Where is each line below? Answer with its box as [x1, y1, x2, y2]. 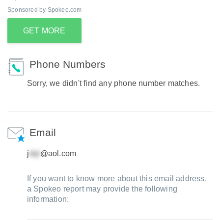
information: [27, 195, 69, 203]
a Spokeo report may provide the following [27, 185, 178, 193]
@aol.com [40, 149, 77, 158]
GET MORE [23, 27, 66, 35]
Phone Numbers [29, 58, 106, 70]
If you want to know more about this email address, [27, 174, 207, 183]
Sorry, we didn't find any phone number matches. [27, 79, 200, 87]
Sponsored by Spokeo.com [7, 6, 82, 13]
